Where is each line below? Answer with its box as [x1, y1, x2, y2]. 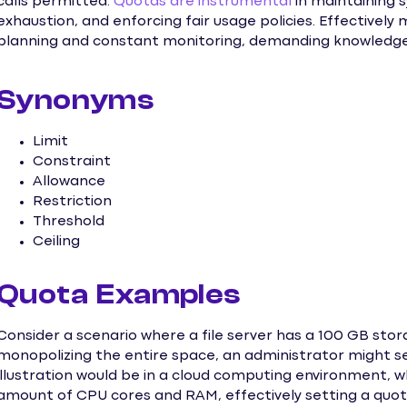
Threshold [33, 215, 104, 229]
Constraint [33, 155, 111, 169]
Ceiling [33, 235, 80, 249]
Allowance [33, 175, 105, 189]
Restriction [33, 195, 112, 209]
